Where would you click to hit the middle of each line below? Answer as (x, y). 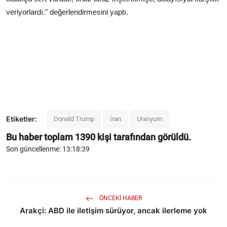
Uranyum (149, 119)
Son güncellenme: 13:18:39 (48, 149)
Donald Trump (74, 119)
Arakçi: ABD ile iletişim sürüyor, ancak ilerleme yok (113, 211)
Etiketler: (22, 119)
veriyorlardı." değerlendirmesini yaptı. (67, 12)
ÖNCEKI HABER (120, 198)
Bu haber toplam (41, 137)
